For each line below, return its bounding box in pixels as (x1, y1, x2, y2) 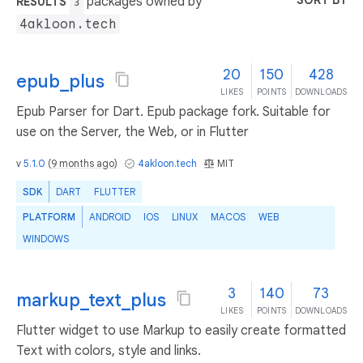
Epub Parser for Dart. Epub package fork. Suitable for (16, 104, 331, 120)
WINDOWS (23, 233, 69, 245)
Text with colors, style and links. (16, 343, 201, 359)
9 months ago (51, 157, 114, 169)
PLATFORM (23, 211, 75, 223)
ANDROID (89, 211, 130, 223)
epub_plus (16, 70, 105, 92)
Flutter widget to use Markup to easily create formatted (16, 322, 346, 339)
